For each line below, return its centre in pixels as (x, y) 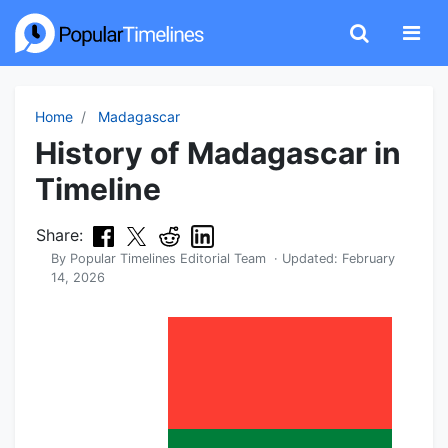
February (368, 259)
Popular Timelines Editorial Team (168, 259)
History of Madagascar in (218, 153)
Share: (59, 235)
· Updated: (304, 259)
